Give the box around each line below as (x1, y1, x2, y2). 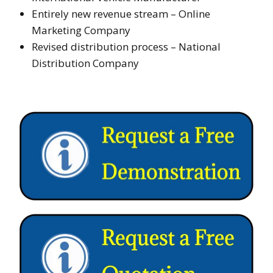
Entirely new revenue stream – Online (32, 6, 210, 21)
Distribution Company (32, 55, 139, 70)
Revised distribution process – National (32, 39, 221, 54)
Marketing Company (32, 23, 130, 37)
